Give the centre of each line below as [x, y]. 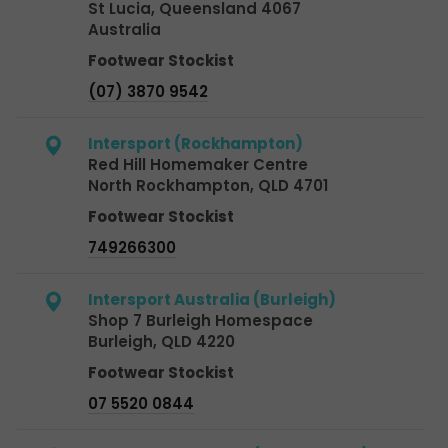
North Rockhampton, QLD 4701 [208, 185]
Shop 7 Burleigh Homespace [200, 320]
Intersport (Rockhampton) [195, 143]
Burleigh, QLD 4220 [161, 341]
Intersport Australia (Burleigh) [212, 299]
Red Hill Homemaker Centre [198, 164]
